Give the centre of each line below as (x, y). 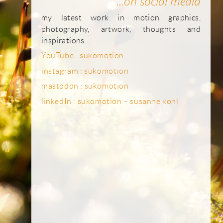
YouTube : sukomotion (83, 55)
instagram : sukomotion (85, 70)
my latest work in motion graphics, (121, 17)
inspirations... (66, 40)
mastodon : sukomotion (85, 86)
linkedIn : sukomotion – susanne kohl (110, 101)
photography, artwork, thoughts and (121, 29)
